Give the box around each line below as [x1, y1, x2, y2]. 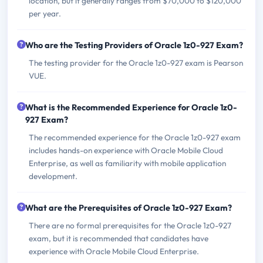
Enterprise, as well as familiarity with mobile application [29, 157, 226, 168]
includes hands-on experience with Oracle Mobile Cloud [29, 144, 223, 156]
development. [29, 170, 77, 181]
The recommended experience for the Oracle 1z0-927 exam [29, 131, 241, 143]
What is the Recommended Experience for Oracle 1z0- [25, 102, 237, 113]
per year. [29, 8, 61, 19]
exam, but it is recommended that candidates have [29, 232, 208, 244]
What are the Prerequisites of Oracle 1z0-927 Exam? [25, 202, 232, 213]
